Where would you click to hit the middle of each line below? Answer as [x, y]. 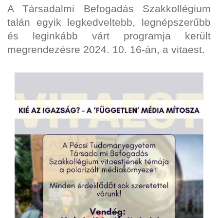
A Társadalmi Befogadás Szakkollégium [109, 9]
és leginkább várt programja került [109, 36]
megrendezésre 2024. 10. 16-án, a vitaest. [106, 50]
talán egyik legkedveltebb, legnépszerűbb [109, 23]
